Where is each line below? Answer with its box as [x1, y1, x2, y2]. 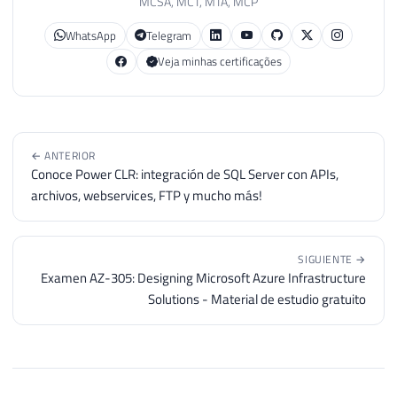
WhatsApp [65, 26, 116, 44]
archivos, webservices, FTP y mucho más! [31, 185, 262, 206]
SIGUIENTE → [298, 251, 366, 269]
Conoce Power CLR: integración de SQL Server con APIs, [31, 164, 339, 185]
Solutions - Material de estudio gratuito [148, 289, 366, 310]
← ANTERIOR [31, 147, 96, 165]
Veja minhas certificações [157, 51, 282, 70]
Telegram [146, 26, 192, 44]
